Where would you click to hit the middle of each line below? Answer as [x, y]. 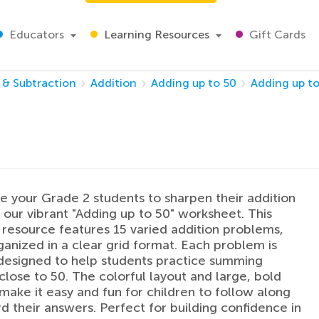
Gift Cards [276, 35]
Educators [35, 35]
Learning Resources [155, 35]
